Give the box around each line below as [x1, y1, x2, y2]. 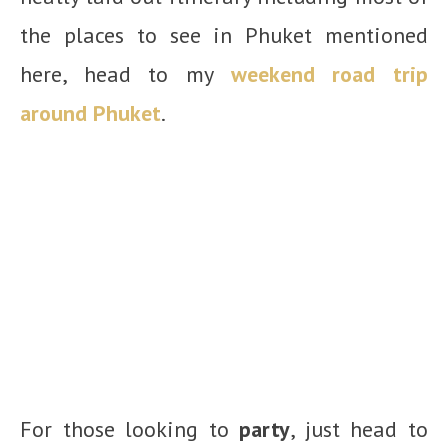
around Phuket [20, 98, 161, 127]
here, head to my [20, 59, 231, 88]
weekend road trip [230, 59, 429, 88]
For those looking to [20, 414, 240, 443]
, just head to [290, 414, 429, 443]
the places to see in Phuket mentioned [20, 20, 428, 49]
